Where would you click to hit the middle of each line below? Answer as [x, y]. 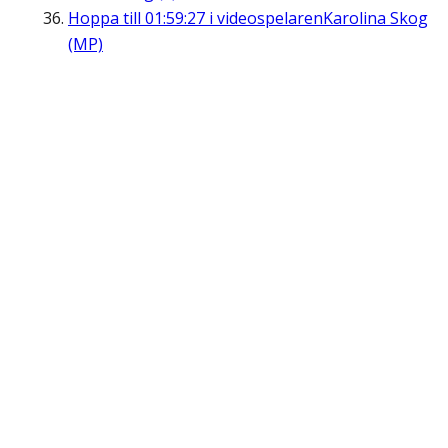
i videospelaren [264, 18]
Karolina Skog [375, 18]
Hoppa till [106, 18]
